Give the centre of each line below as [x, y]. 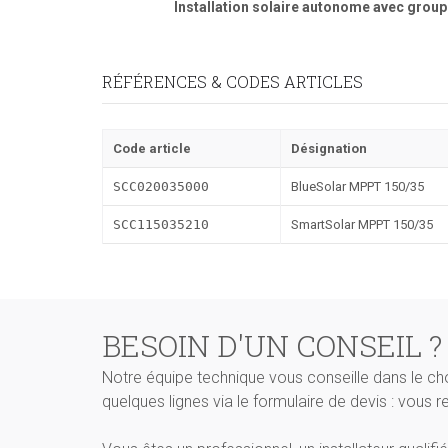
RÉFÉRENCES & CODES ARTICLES [232, 81]
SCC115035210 [161, 224]
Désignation [329, 148]
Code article [152, 148]
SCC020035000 [161, 186]
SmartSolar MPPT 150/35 [362, 224]
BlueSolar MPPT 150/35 [357, 186]
